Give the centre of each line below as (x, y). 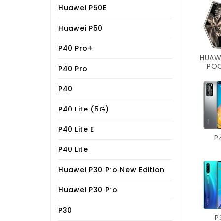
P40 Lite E (76, 129)
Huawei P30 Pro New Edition (112, 169)
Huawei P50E (82, 8)
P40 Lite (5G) (84, 109)
